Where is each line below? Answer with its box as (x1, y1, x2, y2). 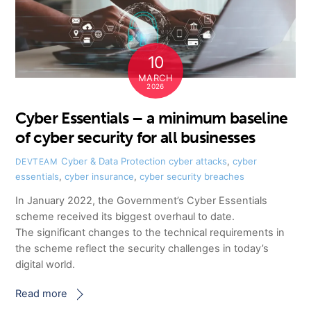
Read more (15, 287, 68, 300)
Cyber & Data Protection (60, 155, 166, 167)
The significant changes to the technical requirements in (15, 226, 285, 239)
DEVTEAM (15, 156, 58, 167)
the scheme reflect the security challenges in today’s (15, 242, 269, 255)
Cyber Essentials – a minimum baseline (15, 108, 288, 128)
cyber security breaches (140, 170, 245, 182)
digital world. (15, 258, 76, 271)
